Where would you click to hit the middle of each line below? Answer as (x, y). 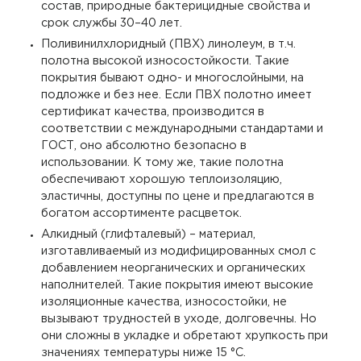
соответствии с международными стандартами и (183, 129)
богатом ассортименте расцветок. (142, 213)
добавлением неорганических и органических (174, 269)
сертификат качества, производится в (153, 112)
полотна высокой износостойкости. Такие (166, 61)
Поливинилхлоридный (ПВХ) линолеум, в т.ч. (169, 44)
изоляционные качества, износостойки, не (164, 303)
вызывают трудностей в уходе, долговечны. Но (179, 320)
